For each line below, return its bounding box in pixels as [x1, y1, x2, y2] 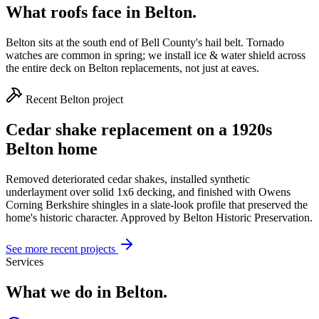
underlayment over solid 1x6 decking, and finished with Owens [6, 186, 291, 199]
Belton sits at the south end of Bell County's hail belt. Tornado [6, 36, 284, 49]
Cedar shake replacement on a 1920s [6, 120, 272, 140]
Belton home [6, 140, 98, 159]
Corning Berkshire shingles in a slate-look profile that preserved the [6, 199, 308, 211]
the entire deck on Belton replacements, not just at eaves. [6, 62, 259, 75]
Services [6, 256, 43, 268]
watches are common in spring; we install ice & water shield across [6, 49, 305, 62]
